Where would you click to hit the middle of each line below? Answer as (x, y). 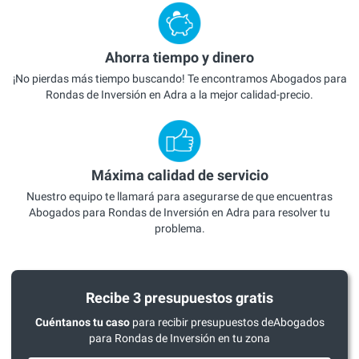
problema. (179, 228)
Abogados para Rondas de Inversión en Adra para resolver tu (179, 212)
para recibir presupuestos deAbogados (227, 322)
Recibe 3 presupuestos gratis (179, 297)
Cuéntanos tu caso (82, 322)
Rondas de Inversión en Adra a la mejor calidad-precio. (179, 94)
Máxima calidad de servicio (179, 175)
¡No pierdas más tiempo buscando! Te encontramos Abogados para (179, 78)
